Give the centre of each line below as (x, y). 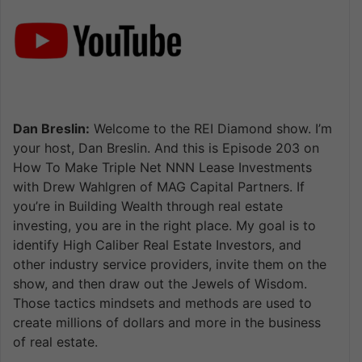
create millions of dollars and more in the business (167, 322)
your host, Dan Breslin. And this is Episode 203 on (166, 147)
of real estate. (55, 341)
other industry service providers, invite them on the (170, 264)
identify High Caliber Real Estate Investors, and (157, 244)
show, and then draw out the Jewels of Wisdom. (160, 283)
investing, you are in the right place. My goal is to (164, 225)
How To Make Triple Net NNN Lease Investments (162, 167)
